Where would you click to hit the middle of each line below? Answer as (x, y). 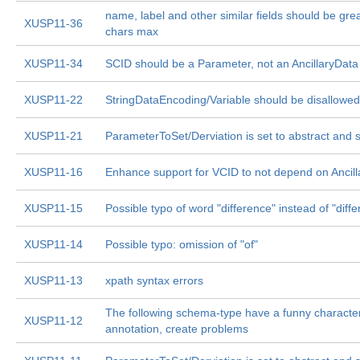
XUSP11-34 (53, 63)
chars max (132, 31)
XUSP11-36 (53, 23)
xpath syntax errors (154, 280)
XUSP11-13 (53, 280)
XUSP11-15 (53, 208)
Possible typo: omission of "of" (182, 244)
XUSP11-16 (53, 172)
